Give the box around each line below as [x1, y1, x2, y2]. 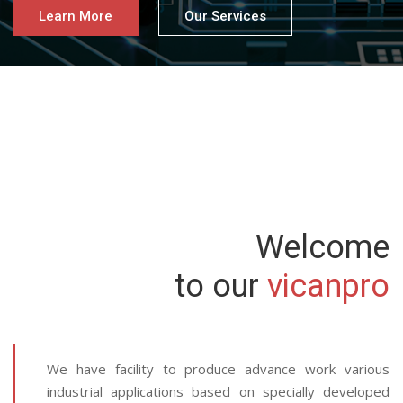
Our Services [184, 8, 266, 24]
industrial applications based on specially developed [47, 382, 390, 400]
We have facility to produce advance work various [47, 360, 390, 378]
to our [175, 267, 267, 305]
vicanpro [267, 267, 390, 305]
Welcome [255, 228, 390, 266]
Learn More [39, 8, 112, 24]
